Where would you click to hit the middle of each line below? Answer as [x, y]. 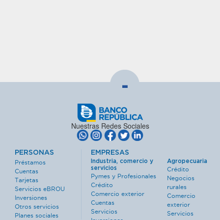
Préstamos [30, 162]
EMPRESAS [110, 153]
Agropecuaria [187, 161]
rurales [177, 187]
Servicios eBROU [40, 189]
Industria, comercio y [122, 161]
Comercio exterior [118, 194]
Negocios [181, 178]
